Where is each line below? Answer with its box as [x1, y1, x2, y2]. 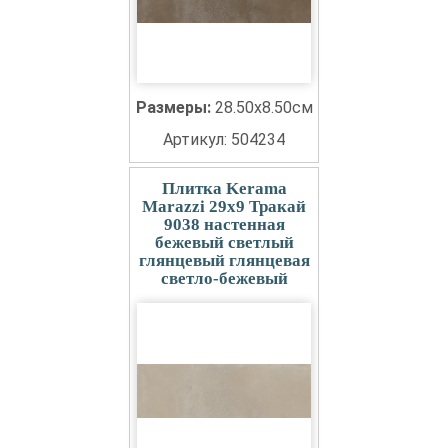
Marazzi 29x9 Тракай [142, 197, 306, 216]
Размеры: [135, 98, 215, 117]
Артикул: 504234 [163, 130, 285, 149]
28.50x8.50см [214, 98, 313, 117]
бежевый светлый [154, 233, 294, 252]
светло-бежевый [160, 269, 288, 288]
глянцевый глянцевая [138, 251, 310, 270]
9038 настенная [163, 215, 285, 234]
